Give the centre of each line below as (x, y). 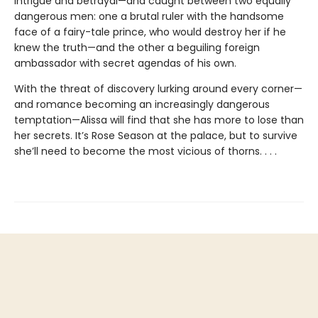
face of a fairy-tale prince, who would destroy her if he (150, 32)
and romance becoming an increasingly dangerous (142, 105)
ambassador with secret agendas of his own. (125, 64)
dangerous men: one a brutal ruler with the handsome (149, 17)
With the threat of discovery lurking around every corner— (158, 89)
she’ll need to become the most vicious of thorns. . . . (146, 152)
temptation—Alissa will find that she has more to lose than (159, 120)
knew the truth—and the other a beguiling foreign (137, 48)
